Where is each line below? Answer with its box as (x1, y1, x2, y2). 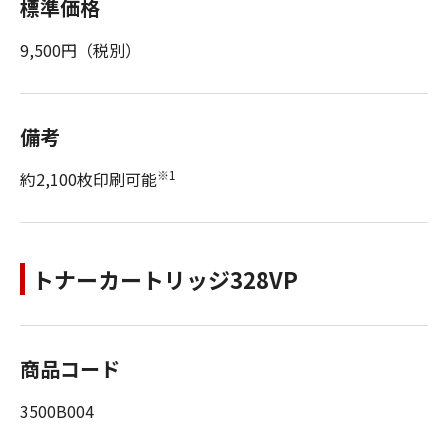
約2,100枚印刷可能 (20, 167, 157, 191)
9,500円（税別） (20, 38, 141, 62)
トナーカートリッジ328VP (32, 263, 298, 295)
